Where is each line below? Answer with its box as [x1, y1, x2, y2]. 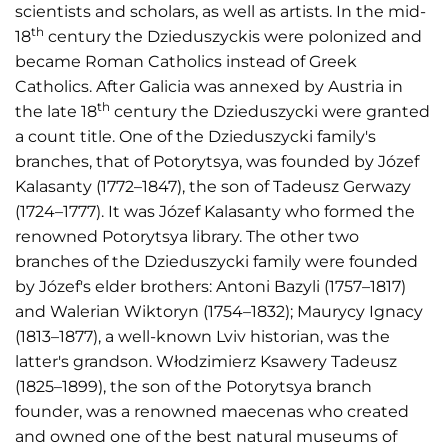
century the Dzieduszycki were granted [110, 102, 430, 121]
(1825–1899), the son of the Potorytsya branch [15, 377, 372, 396]
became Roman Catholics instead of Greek [15, 52, 357, 71]
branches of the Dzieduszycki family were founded [15, 252, 418, 271]
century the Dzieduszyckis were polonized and [44, 27, 422, 46]
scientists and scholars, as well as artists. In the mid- [15, 2, 426, 21]
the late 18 [15, 102, 97, 121]
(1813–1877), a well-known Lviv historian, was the [15, 327, 390, 346]
